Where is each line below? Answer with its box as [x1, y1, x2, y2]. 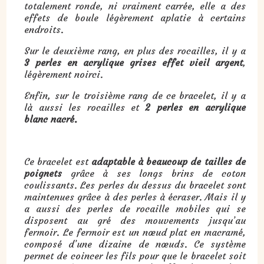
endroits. [24, 23, 64, 35]
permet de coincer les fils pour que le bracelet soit [24, 249, 246, 262]
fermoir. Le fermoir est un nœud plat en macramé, [24, 226, 246, 238]
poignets [24, 167, 62, 179]
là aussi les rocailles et [24, 101, 146, 113]
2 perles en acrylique [145, 101, 246, 113]
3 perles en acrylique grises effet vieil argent [24, 56, 243, 68]
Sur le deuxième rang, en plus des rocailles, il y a [24, 44, 246, 57]
